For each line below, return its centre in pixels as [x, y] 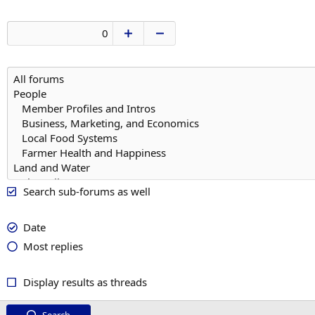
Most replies [53, 246]
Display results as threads [85, 282]
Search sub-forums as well [86, 191]
